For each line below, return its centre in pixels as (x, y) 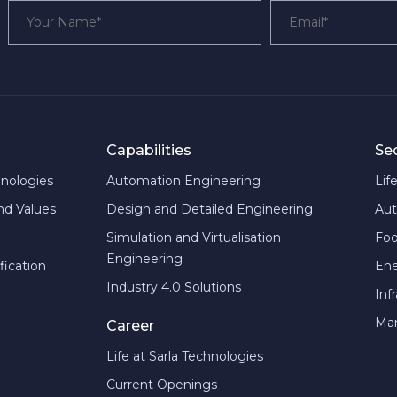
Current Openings (161, 385)
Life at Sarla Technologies (184, 356)
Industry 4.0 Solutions (173, 287)
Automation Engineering (183, 181)
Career (130, 326)
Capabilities (148, 150)
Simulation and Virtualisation (193, 237)
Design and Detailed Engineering (209, 209)
